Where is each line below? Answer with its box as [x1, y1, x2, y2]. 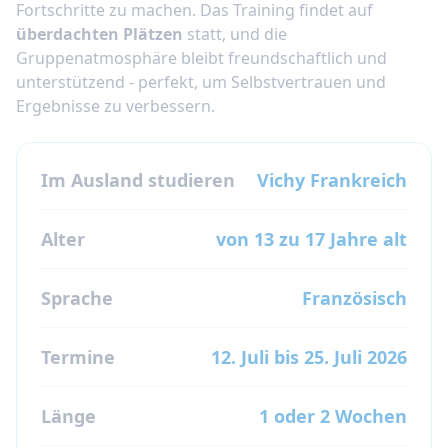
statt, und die [183, 22, 287, 45]
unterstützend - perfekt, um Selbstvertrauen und [16, 70, 386, 93]
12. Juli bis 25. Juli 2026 [211, 344, 407, 369]
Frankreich [310, 167, 407, 192]
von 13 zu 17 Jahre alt [216, 226, 407, 251]
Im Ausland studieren [41, 167, 235, 192]
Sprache [41, 285, 113, 310]
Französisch [302, 285, 407, 310]
